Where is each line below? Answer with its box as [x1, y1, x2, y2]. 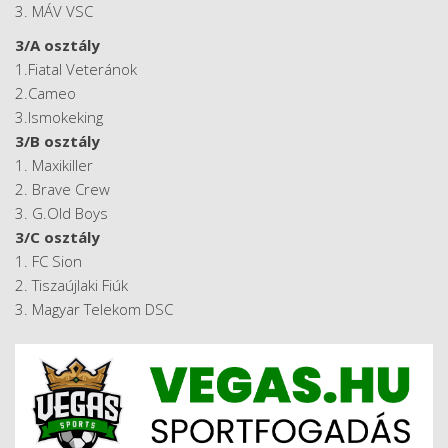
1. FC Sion [15, 250, 82, 271]
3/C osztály [15, 226, 100, 247]
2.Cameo [15, 82, 76, 103]
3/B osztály [15, 130, 100, 151]
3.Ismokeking [15, 106, 103, 127]
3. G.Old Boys [15, 202, 108, 223]
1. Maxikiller [15, 154, 93, 175]
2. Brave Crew [15, 178, 110, 199]
